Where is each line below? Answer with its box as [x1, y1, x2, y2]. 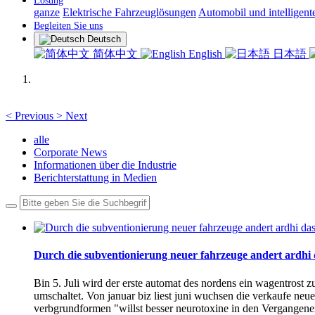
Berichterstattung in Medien [34, 172, 157, 184]
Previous [15, 110, 53, 122]
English [186, 48, 225, 60]
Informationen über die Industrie [34, 159, 176, 171]
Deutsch [87, 34, 121, 44]
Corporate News [34, 146, 107, 158]
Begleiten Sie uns [34, 20, 103, 31]
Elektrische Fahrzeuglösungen [63, 6, 196, 18]
